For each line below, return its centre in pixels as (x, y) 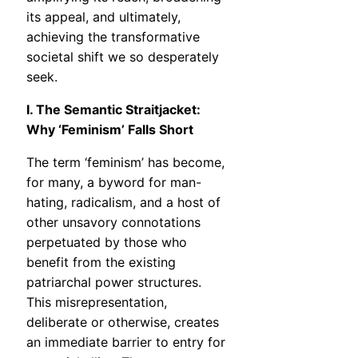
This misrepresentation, (97, 302)
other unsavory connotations (113, 223)
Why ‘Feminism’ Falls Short (110, 130)
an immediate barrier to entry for (126, 342)
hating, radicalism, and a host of (123, 203)
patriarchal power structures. (114, 282)
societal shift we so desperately (123, 57)
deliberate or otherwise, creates (123, 322)
